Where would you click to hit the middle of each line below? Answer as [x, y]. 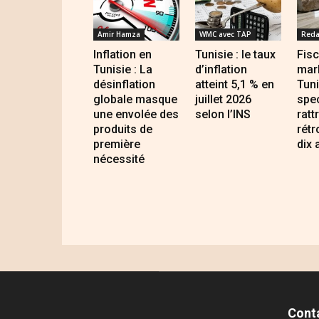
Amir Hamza [119, 35]
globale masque [135, 100]
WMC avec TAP [225, 35]
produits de [123, 130]
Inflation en [122, 55]
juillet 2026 [223, 100]
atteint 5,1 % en [234, 85]
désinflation [124, 85]
